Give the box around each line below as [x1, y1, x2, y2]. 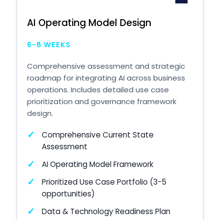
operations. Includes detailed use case [27, 84, 169, 95]
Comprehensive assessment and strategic [27, 60, 185, 71]
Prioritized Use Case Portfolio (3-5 [41, 176, 166, 187]
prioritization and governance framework [27, 96, 176, 107]
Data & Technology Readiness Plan [41, 206, 170, 217]
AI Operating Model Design [27, 16, 151, 29]
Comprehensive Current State [41, 129, 154, 140]
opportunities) [41, 188, 95, 199]
